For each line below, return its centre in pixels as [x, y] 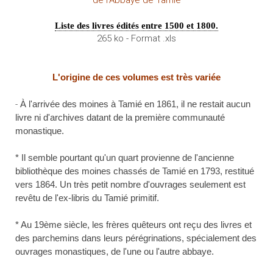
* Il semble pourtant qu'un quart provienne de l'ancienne [125, 158]
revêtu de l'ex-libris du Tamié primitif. [87, 198]
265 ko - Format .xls [136, 39]
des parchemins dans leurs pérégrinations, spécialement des [136, 238]
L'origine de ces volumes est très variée [136, 77]
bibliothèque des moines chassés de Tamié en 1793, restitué [135, 171]
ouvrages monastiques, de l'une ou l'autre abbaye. [115, 252]
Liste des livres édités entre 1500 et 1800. [136, 26]
